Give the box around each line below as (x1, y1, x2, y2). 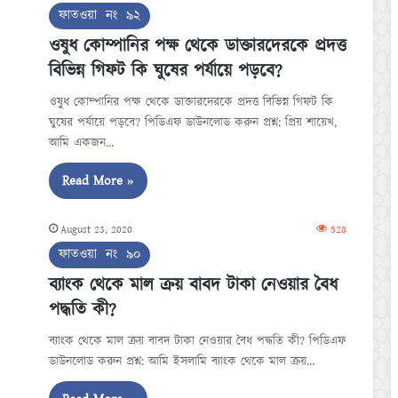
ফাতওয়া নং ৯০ (59, 245, 140, 264)
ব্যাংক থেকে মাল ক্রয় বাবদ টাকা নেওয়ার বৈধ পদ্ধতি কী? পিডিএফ (49, 332, 346, 350)
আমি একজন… (49, 134, 114, 152)
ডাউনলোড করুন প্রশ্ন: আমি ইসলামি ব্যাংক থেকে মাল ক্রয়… (49, 353, 314, 370)
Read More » (62, 171, 134, 190)
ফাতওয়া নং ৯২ (59, 6, 140, 25)
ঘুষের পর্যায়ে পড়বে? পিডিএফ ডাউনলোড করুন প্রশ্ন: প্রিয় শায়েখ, (49, 114, 337, 131)
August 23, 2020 (60, 222, 132, 237)
